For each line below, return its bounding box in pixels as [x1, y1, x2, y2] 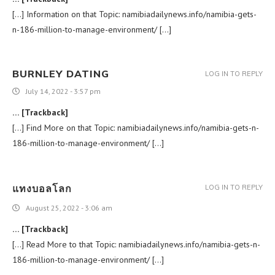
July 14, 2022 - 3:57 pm [26, 86, 101, 96]
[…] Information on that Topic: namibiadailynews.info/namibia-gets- [12, 8, 257, 20]
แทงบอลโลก [12, 182, 72, 195]
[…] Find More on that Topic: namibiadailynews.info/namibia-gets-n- [12, 122, 259, 133]
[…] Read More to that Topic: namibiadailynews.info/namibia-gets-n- [12, 238, 260, 250]
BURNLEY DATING [12, 67, 109, 80]
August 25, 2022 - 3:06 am [26, 203, 112, 212]
